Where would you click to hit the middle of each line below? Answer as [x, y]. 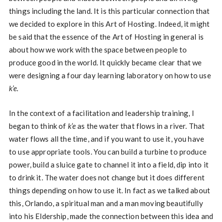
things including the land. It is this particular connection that [109, 11]
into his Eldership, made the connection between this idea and [111, 216]
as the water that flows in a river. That [141, 126]
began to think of [38, 126]
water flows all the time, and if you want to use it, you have [107, 139]
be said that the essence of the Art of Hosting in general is [106, 37]
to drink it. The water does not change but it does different [107, 177]
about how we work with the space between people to [98, 50]
